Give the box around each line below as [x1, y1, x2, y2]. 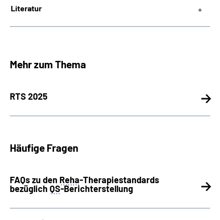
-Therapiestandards [80, 174, 159, 185]
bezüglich [10, 183, 50, 194]
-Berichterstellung [60, 183, 133, 194]
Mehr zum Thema [10, 58, 86, 70]
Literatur [11, 3, 42, 13]
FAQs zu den [10, 174, 59, 185]
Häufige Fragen [10, 141, 78, 154]
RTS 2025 [10, 91, 48, 102]
